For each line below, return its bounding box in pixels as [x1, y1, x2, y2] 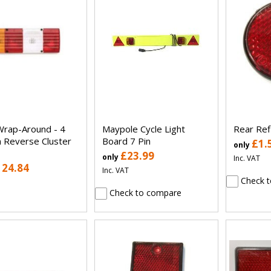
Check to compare [106, 186, 181, 198]
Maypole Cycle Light [102, 122, 185, 135]
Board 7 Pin [102, 134, 151, 147]
